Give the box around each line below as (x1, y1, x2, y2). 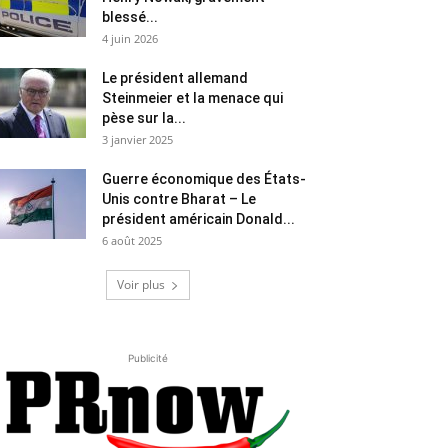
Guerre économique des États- (102, 171, 306, 188)
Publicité (128, 352, 168, 365)
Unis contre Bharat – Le (102, 191, 256, 208)
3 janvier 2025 (102, 132, 173, 148)
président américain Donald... (102, 211, 295, 228)
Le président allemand (102, 70, 248, 87)
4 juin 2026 (102, 31, 158, 47)
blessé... (102, 9, 158, 26)
